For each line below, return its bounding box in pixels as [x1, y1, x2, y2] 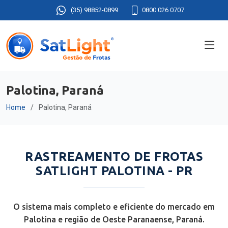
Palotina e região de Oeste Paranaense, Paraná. [23, 215, 205, 224]
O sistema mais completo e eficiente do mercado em [13, 202, 215, 211]
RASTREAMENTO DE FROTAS [25, 150, 203, 163]
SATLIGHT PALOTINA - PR [36, 164, 192, 178]
